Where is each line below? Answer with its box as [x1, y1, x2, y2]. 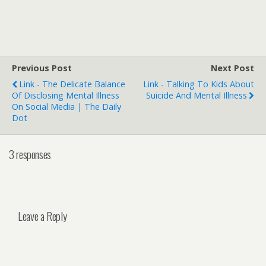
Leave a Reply [18, 208, 67, 224]
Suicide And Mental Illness [146, 90, 247, 101]
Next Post [211, 62, 254, 74]
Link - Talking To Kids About [143, 78, 254, 90]
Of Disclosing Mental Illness [12, 90, 119, 101]
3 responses [9, 145, 51, 162]
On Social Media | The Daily [12, 101, 121, 112]
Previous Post [12, 62, 72, 74]
